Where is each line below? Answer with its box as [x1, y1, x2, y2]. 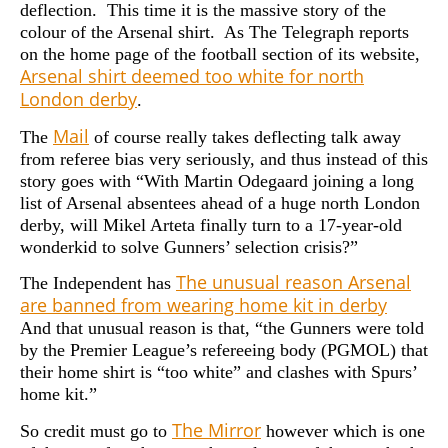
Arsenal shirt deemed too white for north [20, 64, 364, 89]
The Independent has [20, 273, 176, 294]
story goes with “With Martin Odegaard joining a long [20, 170, 414, 191]
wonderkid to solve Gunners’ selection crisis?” [20, 236, 358, 257]
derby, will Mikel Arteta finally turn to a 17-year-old [20, 214, 402, 235]
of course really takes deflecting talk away [89, 126, 401, 147]
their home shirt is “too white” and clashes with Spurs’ [20, 362, 417, 383]
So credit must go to [20, 420, 172, 441]
